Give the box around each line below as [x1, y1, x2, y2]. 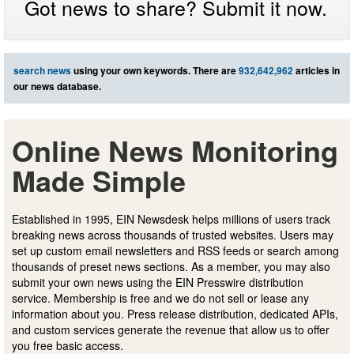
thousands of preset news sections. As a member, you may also [12, 258, 330, 274]
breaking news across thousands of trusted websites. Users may [12, 226, 333, 243]
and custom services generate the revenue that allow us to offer [12, 321, 330, 337]
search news [13, 62, 71, 77]
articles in [293, 62, 340, 77]
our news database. [13, 78, 101, 93]
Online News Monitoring [12, 129, 338, 171]
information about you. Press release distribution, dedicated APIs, [12, 305, 338, 322]
